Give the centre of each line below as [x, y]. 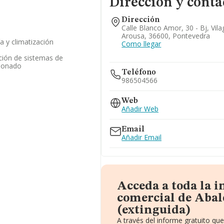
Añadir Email [142, 137]
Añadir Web [140, 109]
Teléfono [139, 72]
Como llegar [141, 44]
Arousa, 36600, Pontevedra [166, 36]
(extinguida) [154, 210]
